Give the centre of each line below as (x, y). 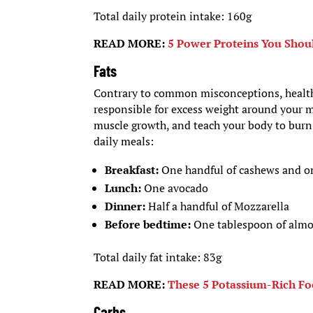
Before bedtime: (150, 225)
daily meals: (124, 141)
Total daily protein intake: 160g (173, 16)
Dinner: (125, 206)
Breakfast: (132, 170)
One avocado (175, 188)
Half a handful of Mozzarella (218, 206)
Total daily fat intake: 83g (158, 257)
